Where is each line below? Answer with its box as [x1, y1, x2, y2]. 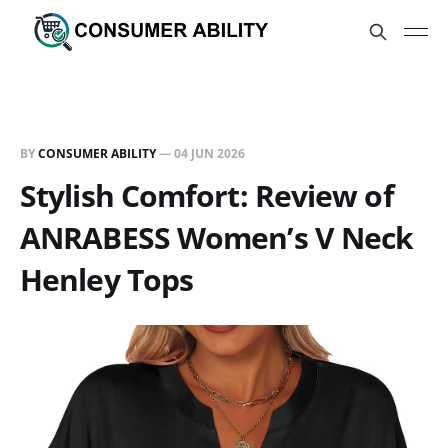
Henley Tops [20, 259, 194, 300]
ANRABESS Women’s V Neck [20, 217, 414, 258]
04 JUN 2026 [174, 145, 245, 162]
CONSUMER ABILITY [38, 145, 156, 162]
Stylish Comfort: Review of [20, 175, 394, 216]
